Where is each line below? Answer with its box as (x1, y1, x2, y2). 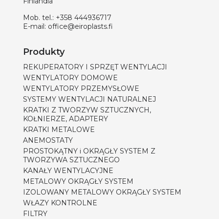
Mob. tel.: (23, 13, 56, 22)
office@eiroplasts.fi (48, 22, 113, 31)
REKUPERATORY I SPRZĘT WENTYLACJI (23, 63, 167, 72)
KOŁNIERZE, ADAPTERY (23, 114, 108, 124)
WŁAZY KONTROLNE (23, 198, 97, 208)
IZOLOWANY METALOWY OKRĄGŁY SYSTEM (23, 188, 181, 197)
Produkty (23, 46, 65, 58)
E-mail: (23, 22, 48, 31)
